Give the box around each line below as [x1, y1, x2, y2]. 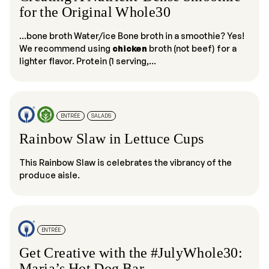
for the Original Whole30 [19, 4, 171, 20]
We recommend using [19, 42, 112, 53]
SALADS [91, 112, 112, 119]
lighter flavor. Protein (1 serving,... [19, 55, 156, 66]
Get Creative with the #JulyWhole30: [19, 244, 243, 261]
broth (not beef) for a [147, 42, 237, 53]
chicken [112, 42, 147, 53]
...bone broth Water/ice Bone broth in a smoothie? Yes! [19, 29, 244, 41]
